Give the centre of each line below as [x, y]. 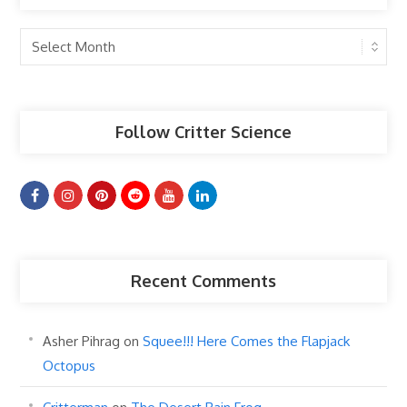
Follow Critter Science [203, 132]
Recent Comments [203, 281]
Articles [45, 71]
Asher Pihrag [82, 342]
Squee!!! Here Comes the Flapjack [247, 342]
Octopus [69, 366]
